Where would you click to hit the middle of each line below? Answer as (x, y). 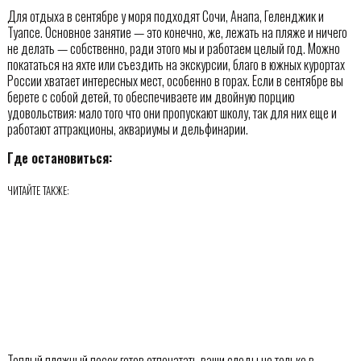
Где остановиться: (59, 158)
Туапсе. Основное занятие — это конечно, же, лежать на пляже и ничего (177, 33)
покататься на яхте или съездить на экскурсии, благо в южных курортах (176, 65)
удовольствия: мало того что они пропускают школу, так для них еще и (172, 113)
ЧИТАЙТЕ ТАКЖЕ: (38, 191)
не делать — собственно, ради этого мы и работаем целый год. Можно (173, 49)
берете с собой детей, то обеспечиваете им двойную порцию (151, 97)
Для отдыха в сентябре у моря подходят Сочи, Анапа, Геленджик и (165, 17)
